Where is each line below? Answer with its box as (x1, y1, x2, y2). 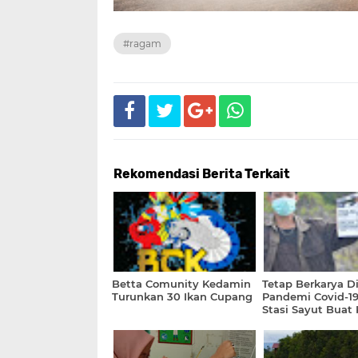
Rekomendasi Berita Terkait (113, 165, 290, 181)
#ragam (123, 37, 161, 50)
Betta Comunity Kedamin (112, 276, 251, 290)
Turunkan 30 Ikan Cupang (112, 289, 253, 303)
